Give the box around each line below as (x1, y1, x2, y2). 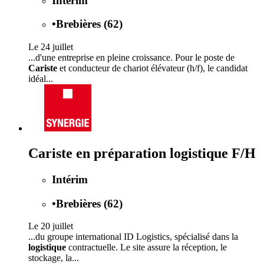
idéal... (28, 74, 53, 84)
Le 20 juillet (28, 221, 73, 232)
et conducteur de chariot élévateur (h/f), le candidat (57, 63, 247, 74)
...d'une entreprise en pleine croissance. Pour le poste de (28, 52, 235, 63)
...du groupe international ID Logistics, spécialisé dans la (28, 232, 238, 242)
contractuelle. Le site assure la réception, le (66, 242, 227, 253)
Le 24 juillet (28, 42, 73, 52)
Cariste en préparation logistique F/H (28, 145, 256, 161)
